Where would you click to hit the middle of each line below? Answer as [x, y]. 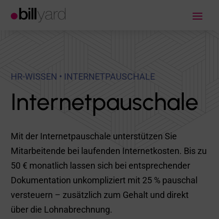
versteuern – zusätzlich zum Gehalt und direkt [100, 195]
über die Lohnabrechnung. [62, 209]
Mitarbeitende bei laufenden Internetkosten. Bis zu [109, 151]
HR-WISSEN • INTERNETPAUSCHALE [83, 77]
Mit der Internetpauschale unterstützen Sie [94, 136]
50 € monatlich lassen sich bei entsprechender [101, 165]
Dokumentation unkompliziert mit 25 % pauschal [104, 180]
